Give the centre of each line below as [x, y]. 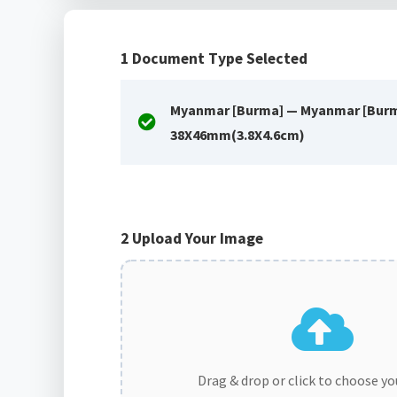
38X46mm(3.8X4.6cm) [237, 134]
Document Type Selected [218, 58]
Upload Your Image [196, 238]
